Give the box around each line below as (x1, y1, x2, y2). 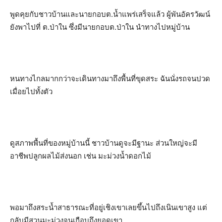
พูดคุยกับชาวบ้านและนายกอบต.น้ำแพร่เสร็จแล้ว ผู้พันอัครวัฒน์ (10, 9, 210, 19)
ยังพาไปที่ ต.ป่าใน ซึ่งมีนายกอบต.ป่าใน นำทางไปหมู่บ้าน (10, 22, 190, 32)
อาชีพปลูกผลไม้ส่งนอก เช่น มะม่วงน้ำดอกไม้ (10, 151, 151, 161)
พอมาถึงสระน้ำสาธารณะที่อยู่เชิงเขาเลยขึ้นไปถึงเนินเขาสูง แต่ (10, 203, 207, 212)
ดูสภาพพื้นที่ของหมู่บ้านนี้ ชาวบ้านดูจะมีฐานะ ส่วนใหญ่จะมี (10, 138, 197, 148)
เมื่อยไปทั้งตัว (10, 87, 53, 96)
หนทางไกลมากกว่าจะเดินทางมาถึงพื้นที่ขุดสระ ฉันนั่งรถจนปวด (10, 74, 210, 83)
